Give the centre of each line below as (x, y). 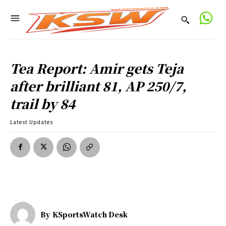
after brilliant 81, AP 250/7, (98, 86)
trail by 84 (43, 103)
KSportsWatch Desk (90, 214)
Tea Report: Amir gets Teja (97, 68)
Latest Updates (32, 122)
